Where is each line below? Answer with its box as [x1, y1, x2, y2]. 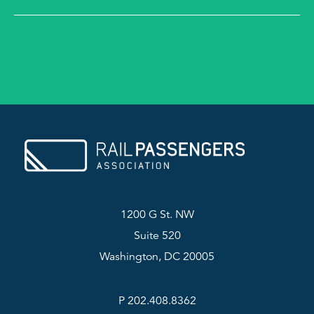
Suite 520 [133, 228, 181, 243]
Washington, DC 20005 [100, 250, 214, 264]
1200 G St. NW [120, 207, 194, 221]
